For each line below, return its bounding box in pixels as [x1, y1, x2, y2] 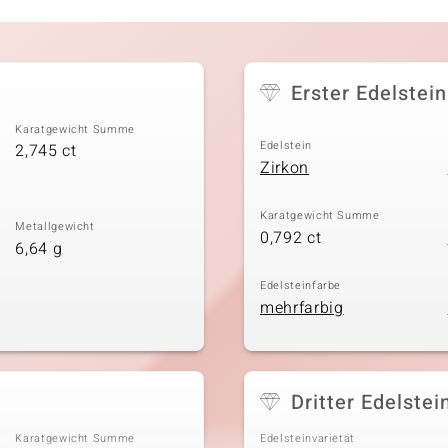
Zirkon [260, 155, 309, 180]
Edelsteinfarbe [260, 277, 342, 295]
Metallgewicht [15, 218, 95, 236]
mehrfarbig [260, 295, 344, 320]
